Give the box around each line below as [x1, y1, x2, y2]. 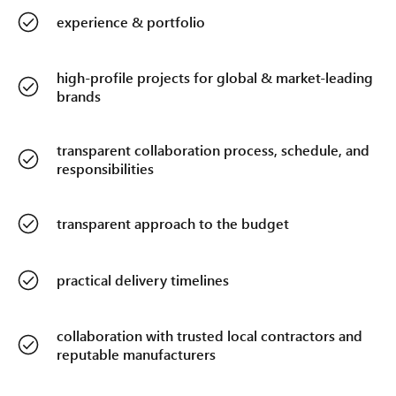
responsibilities [57, 159, 154, 179]
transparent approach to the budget [57, 214, 289, 233]
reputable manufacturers [57, 345, 216, 364]
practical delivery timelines [57, 270, 229, 290]
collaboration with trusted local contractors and [57, 326, 362, 346]
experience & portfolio [57, 12, 205, 32]
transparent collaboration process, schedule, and [57, 141, 369, 160]
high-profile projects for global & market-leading [57, 68, 373, 88]
